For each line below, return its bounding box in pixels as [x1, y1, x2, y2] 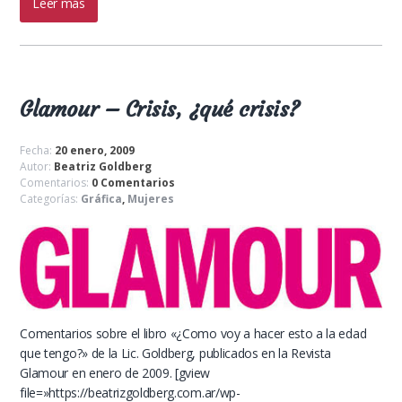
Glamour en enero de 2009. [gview [20, 364, 211, 382]
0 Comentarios [92, 174, 176, 190]
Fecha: [20, 142, 56, 158]
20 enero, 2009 [55, 142, 135, 158]
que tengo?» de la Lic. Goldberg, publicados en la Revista [20, 345, 332, 363]
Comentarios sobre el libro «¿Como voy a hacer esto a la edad [20, 325, 367, 343]
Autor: [20, 158, 55, 174]
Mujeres [127, 190, 175, 206]
